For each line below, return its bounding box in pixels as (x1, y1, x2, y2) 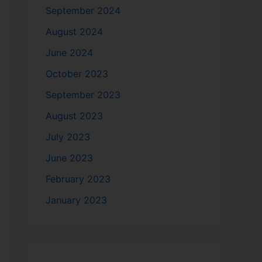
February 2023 (46, 173, 111, 185)
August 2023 (46, 109, 103, 122)
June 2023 (46, 151, 93, 164)
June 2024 (46, 46, 93, 58)
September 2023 (46, 88, 120, 101)
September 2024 (46, 4, 120, 16)
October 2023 (46, 67, 108, 80)
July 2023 (46, 130, 90, 143)
